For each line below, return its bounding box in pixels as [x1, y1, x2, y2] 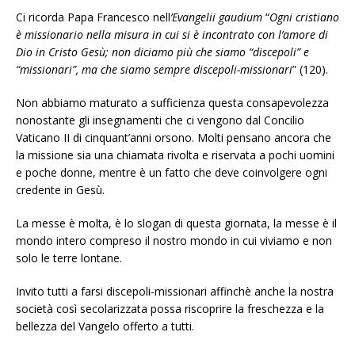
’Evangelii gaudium [170, 10, 262, 25]
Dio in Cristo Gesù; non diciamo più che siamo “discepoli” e [16, 44, 309, 60]
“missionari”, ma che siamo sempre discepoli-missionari [16, 62, 292, 78]
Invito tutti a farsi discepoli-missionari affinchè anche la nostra [16, 284, 334, 300]
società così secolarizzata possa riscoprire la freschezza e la [16, 301, 324, 317]
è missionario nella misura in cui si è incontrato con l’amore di [16, 27, 328, 43]
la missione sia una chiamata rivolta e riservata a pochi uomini [16, 147, 334, 163]
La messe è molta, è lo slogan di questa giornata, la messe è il [16, 216, 337, 231]
